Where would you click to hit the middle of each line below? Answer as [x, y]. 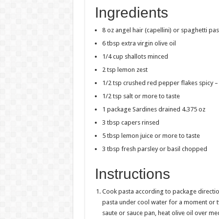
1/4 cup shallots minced [135, 57]
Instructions [132, 174]
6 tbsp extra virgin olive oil [139, 44]
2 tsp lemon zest [125, 70]
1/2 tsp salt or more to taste [141, 96]
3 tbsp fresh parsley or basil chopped [154, 149]
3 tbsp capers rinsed [131, 123]
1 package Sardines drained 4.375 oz [153, 109]
